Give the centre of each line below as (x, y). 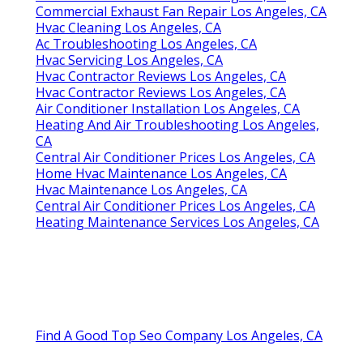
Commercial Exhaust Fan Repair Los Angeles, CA (181, 11)
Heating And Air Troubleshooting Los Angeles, (177, 124)
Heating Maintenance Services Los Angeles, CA (177, 222)
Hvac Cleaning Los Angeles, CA (128, 27)
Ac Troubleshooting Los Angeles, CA (146, 43)
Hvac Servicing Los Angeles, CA (129, 60)
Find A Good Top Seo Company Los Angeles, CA (179, 335)
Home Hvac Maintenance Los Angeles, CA (161, 173)
